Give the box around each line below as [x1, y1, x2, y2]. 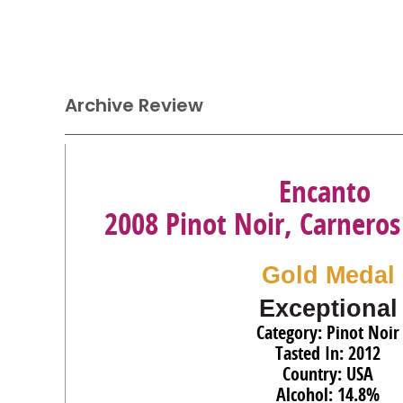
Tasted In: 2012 [275, 341, 381, 365]
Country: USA [282, 362, 373, 386]
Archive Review [65, 93, 203, 118]
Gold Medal [261, 262, 395, 289]
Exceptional [258, 295, 398, 322]
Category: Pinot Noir [256, 320, 399, 345]
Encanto [278, 171, 371, 211]
